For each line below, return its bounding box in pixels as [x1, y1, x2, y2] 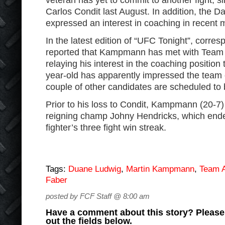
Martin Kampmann [126, 164, 194, 174]
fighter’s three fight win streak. [46, 123, 166, 133]
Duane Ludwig [68, 164, 121, 174]
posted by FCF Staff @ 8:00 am [46, 192, 150, 200]
